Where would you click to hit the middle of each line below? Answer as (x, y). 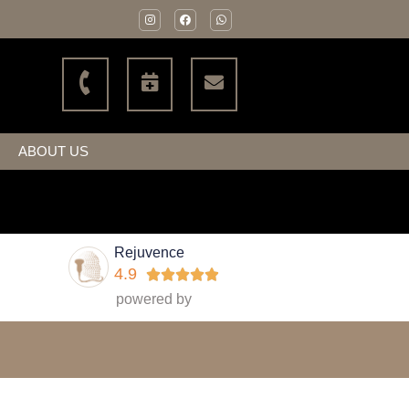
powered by (154, 299)
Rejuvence (150, 252)
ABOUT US (53, 151)
